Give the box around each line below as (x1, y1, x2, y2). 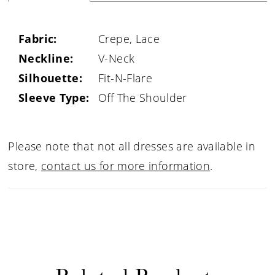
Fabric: (18, 31, 57, 46)
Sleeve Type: (18, 90, 90, 105)
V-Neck (98, 50, 135, 66)
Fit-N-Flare (98, 70, 153, 85)
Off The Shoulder (98, 90, 187, 105)
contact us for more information (41, 158, 211, 174)
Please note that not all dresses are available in (8, 139, 255, 154)
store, (8, 158, 41, 174)
